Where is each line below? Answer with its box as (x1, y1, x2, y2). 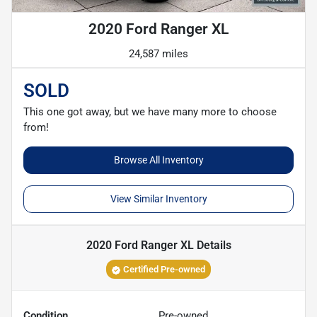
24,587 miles (129, 47, 188, 61)
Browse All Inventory (113, 154, 204, 166)
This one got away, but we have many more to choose (23, 105, 277, 119)
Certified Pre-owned (123, 264, 205, 275)
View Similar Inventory (110, 193, 207, 205)
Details (193, 238, 231, 253)
